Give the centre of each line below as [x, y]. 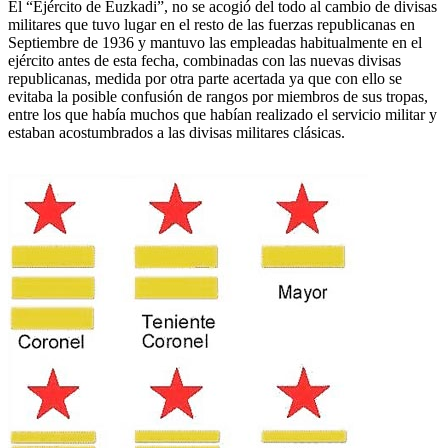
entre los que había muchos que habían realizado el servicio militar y [222, 114]
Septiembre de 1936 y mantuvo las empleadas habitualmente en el [215, 42]
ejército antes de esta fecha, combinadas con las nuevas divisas [204, 60]
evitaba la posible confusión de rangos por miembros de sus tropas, [218, 96]
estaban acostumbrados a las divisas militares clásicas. [176, 132]
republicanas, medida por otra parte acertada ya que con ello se [205, 78]
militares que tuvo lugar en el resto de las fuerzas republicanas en [211, 24]
